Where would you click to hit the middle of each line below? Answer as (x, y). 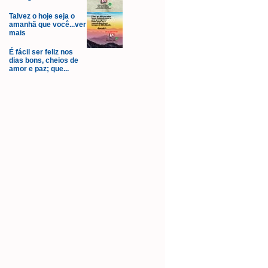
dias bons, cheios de (44, 60)
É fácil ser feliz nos (41, 52)
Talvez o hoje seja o (42, 16)
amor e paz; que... (39, 69)
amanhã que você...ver (48, 25)
